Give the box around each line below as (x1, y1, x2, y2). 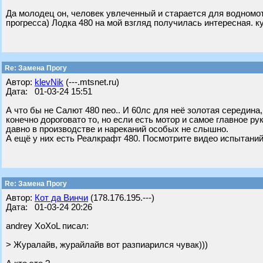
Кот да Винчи (35, 193, 88, 203)
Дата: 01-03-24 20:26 (6, 203, 92, 212)
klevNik (35, 77, 63, 87)
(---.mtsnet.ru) (63, 77, 119, 87)
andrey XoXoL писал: (6, 221, 89, 231)
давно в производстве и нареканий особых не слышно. (6, 124, 228, 134)
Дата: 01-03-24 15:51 (6, 87, 92, 96)
